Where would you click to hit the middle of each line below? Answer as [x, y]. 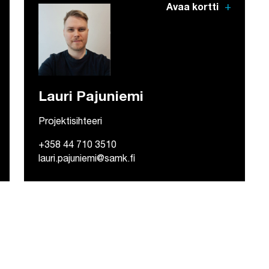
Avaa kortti [194, 9]
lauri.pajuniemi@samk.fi [87, 160]
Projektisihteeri [70, 123]
